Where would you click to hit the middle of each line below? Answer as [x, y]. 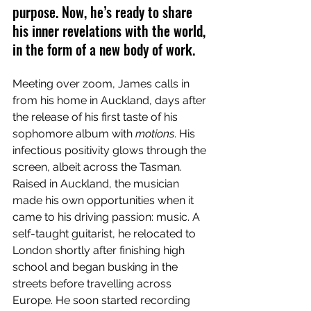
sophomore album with [74, 134]
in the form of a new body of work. [104, 50]
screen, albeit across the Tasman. [99, 167]
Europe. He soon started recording [103, 301]
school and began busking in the [96, 267]
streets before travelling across [93, 284]
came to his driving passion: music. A [108, 217]
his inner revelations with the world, [111, 31]
